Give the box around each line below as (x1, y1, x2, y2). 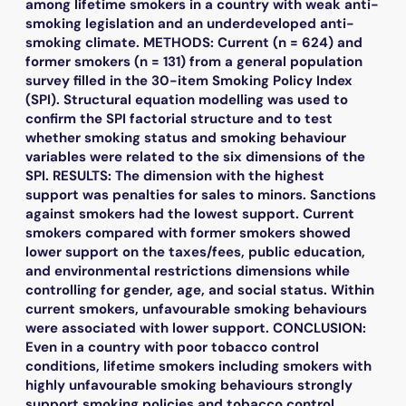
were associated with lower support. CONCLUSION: (25, 318, 366, 337)
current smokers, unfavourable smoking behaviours (25, 299, 367, 318)
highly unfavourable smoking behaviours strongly (25, 375, 353, 394)
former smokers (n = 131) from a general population (25, 52, 362, 71)
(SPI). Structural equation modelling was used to (25, 90, 348, 109)
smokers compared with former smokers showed (25, 223, 351, 242)
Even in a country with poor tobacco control (25, 337, 319, 356)
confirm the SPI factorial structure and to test (25, 109, 333, 128)
